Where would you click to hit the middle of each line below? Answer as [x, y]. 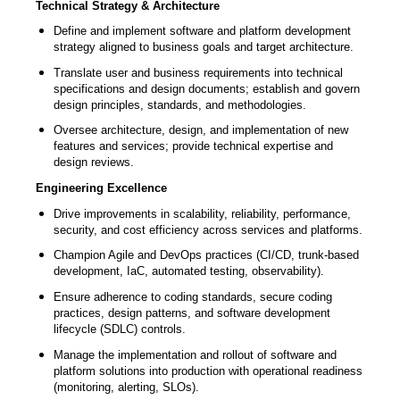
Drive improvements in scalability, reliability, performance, [202, 213]
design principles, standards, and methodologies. [180, 104]
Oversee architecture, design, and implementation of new [201, 130]
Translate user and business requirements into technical [198, 72]
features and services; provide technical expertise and [193, 146]
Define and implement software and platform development [202, 31]
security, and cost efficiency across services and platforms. [208, 229]
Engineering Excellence [101, 188]
